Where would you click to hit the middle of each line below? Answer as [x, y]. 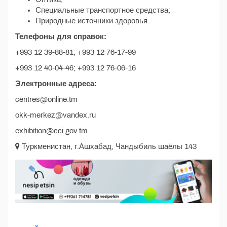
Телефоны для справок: [61, 36]
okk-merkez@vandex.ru [55, 115]
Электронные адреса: [56, 84]
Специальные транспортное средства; [103, 10]
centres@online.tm [46, 99]
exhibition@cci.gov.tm [51, 131]
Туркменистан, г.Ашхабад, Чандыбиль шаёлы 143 [108, 146]
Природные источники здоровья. [92, 21]
